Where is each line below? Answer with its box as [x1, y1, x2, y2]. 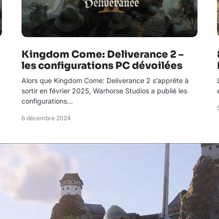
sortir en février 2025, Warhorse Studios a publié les [22, 87, 187, 95]
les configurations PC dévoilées [22, 60, 182, 72]
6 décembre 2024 [22, 114, 71, 122]
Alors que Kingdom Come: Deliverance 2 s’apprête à [22, 76, 189, 85]
